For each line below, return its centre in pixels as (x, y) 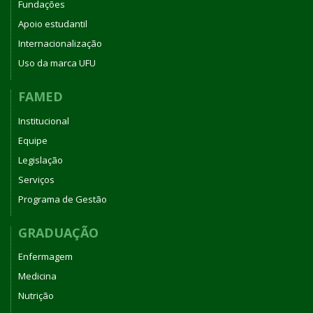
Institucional (44, 121)
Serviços (36, 179)
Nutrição (36, 296)
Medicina (37, 276)
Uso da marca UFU (57, 63)
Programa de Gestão (63, 199)
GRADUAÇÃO (58, 232)
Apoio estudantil (53, 24)
